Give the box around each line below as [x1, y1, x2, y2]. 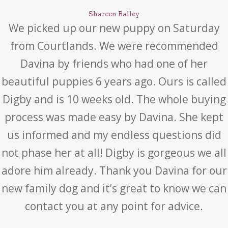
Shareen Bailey [89, 10, 139, 18]
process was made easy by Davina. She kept [5, 110, 223, 124]
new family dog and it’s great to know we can [2, 181, 226, 195]
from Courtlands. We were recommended [10, 39, 218, 53]
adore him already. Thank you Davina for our [1, 163, 227, 178]
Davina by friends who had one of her [20, 56, 208, 71]
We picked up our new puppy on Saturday [8, 21, 220, 35]
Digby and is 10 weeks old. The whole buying [2, 92, 226, 106]
